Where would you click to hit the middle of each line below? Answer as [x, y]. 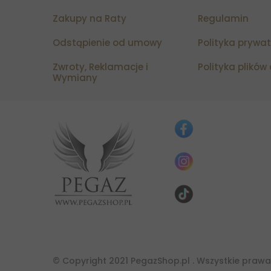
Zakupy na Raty [90, 19]
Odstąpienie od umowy [107, 43]
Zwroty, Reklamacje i [100, 67]
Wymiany [75, 78]
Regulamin [223, 19]
